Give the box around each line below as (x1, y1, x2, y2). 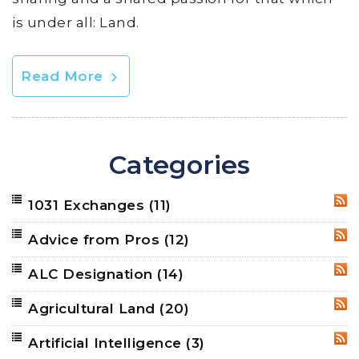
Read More (21, 67, 107, 84)
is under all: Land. (12, 14, 139, 30)
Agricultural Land (28, 300, 159, 317)
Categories (109, 148, 250, 180)
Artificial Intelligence (28, 334, 186, 351)
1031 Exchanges (28, 196, 149, 213)
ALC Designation (28, 265, 157, 282)
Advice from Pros (28, 231, 164, 248)
